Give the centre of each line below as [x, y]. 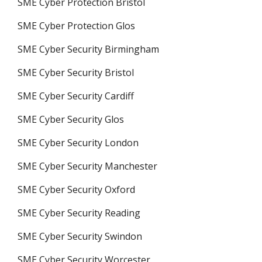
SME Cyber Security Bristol [76, 73]
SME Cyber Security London [78, 143]
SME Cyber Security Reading [79, 213]
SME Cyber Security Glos [71, 119]
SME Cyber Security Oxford [76, 189]
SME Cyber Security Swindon [80, 236]
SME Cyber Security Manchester [87, 166]
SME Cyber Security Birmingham [88, 49]
